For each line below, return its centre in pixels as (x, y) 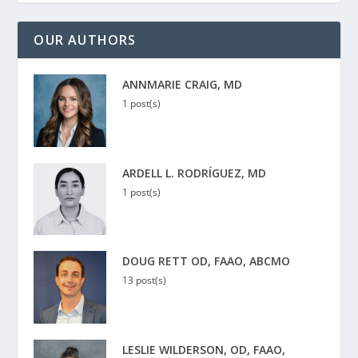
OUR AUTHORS (85, 40)
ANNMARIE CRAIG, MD (183, 84)
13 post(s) (145, 280)
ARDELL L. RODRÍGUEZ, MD (195, 173)
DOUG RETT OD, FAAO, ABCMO (207, 261)
